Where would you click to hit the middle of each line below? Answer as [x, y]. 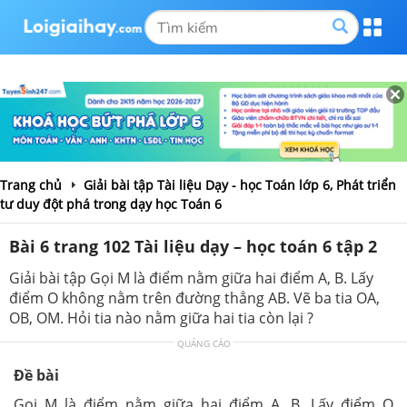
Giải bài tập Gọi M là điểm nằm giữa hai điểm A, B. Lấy [191, 278]
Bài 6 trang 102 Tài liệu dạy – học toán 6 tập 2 [193, 246]
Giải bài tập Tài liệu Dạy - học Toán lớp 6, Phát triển [240, 184]
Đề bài [36, 375]
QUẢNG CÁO [203, 343]
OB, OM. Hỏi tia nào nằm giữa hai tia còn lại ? [161, 318]
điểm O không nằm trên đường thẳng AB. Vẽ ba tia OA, [194, 298]
